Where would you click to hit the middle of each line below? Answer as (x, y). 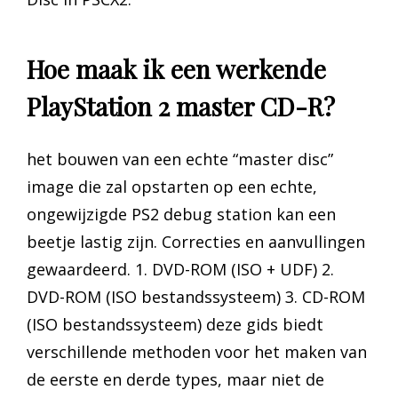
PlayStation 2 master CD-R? (181, 106)
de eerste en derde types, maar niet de (175, 380)
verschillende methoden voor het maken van (197, 352)
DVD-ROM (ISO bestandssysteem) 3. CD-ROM (196, 297)
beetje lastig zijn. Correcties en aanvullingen (196, 242)
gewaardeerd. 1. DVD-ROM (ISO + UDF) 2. (180, 270)
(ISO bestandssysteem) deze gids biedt (175, 325)
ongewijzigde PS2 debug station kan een (181, 215)
